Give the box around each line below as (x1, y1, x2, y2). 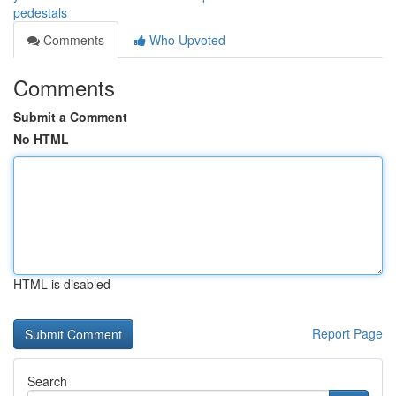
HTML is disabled (13, 275, 110, 293)
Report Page (312, 324, 383, 342)
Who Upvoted (146, 31, 225, 49)
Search (27, 372, 67, 390)
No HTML (13, 130, 69, 148)
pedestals (13, 4, 67, 21)
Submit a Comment (13, 108, 127, 126)
